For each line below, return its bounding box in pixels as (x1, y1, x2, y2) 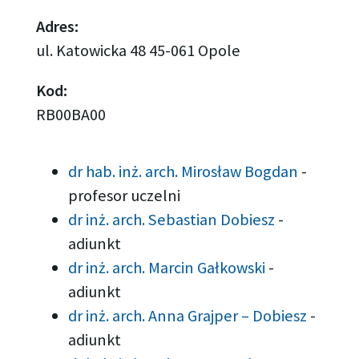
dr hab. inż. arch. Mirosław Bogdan (68, 160, 302, 182)
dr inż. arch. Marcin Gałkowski (68, 256, 269, 278)
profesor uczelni (68, 184, 181, 206)
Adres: (35, 16, 79, 38)
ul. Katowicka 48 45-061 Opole (35, 40, 240, 62)
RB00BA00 (35, 104, 106, 126)
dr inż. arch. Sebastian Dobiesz (68, 208, 279, 230)
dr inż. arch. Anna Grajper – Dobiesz (68, 305, 311, 326)
